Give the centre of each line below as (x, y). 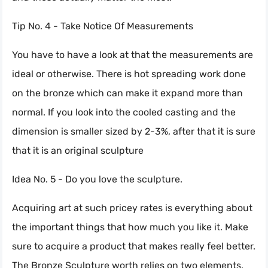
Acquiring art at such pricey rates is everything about (132, 208)
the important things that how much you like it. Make (130, 227)
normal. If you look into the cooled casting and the (124, 112)
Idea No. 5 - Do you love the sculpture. (97, 179)
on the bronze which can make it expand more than (127, 93)
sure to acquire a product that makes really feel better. (134, 246)
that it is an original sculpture (78, 150)
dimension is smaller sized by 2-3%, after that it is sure (134, 131)
